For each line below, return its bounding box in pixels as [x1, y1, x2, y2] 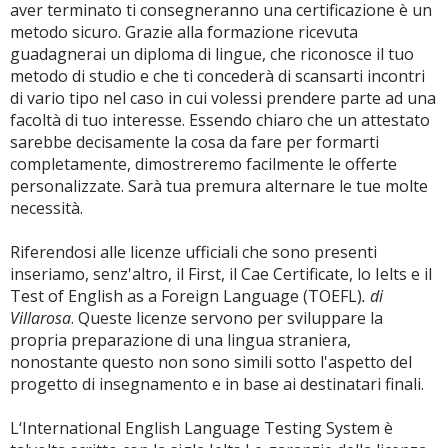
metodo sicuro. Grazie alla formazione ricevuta [10, 21, 358, 43]
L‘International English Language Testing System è [10, 417, 393, 439]
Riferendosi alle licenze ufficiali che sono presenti [10, 241, 377, 263]
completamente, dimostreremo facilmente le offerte [10, 153, 397, 175]
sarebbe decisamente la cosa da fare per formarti [10, 131, 379, 153]
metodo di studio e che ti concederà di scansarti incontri [10, 65, 425, 87]
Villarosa [10, 307, 71, 329]
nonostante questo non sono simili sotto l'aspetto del [10, 351, 412, 373]
